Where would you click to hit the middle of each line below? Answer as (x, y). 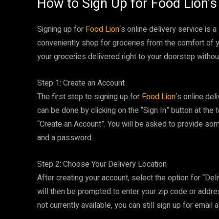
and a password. (65, 138)
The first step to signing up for (89, 97)
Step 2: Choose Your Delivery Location (102, 164)
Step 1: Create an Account (81, 83)
